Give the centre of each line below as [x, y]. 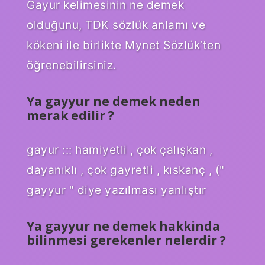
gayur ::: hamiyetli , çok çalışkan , [119, 149]
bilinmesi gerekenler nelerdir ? [126, 240]
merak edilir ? [70, 115]
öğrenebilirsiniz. [72, 65]
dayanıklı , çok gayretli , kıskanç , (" [126, 169]
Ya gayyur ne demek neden [114, 101]
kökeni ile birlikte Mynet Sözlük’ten [124, 45]
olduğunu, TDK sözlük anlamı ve [116, 25]
